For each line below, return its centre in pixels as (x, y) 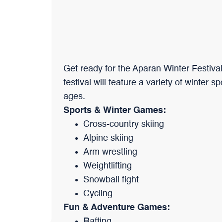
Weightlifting (108, 166)
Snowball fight (111, 180)
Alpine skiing (108, 139)
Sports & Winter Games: (115, 111)
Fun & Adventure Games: (117, 208)
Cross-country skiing (124, 125)
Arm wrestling (110, 152)
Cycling (98, 194)
